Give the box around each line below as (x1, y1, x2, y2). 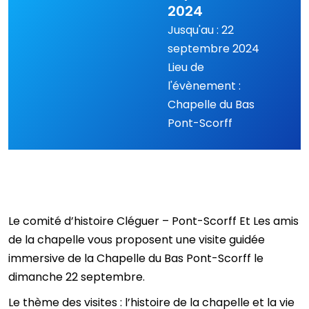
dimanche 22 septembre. (8, 268, 145, 285)
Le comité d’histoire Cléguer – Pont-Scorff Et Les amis (8, 212, 299, 229)
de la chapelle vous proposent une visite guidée (8, 231, 265, 248)
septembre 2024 (167, 40, 259, 57)
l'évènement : (167, 77, 241, 94)
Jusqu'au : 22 (167, 21, 234, 38)
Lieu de (167, 59, 204, 75)
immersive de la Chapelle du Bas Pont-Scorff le (8, 250, 263, 266)
